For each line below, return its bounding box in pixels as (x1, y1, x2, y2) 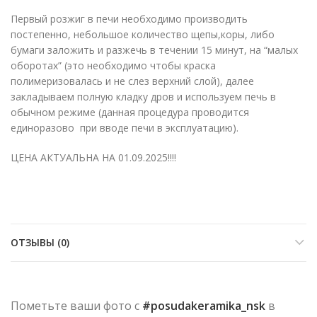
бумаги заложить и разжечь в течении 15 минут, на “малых (11, 43, 298, 57)
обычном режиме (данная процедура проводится (11, 105, 249, 120)
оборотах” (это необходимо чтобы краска (11, 59, 216, 73)
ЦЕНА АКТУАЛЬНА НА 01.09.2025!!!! (11, 151, 176, 165)
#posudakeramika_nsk (142, 298, 265, 314)
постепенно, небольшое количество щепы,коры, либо (11, 28, 275, 42)
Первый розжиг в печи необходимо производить (11, 12, 248, 26)
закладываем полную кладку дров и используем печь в (11, 90, 276, 104)
